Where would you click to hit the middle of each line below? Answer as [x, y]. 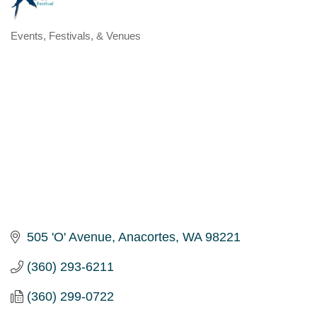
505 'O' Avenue [69, 237]
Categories [56, 46]
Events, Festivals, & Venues [76, 35]
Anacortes [146, 237]
